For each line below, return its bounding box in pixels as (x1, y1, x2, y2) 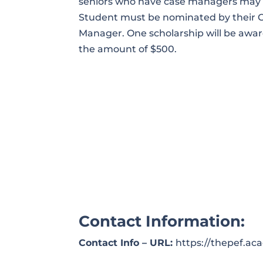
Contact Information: (79, 212, 245, 231)
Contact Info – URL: (79, 237, 176, 249)
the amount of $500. (79, 43, 177, 55)
